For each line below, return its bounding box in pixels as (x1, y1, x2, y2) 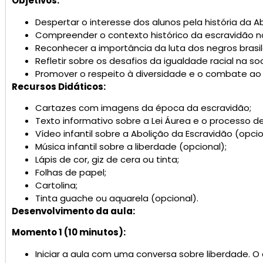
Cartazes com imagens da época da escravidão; (35, 101, 251, 114)
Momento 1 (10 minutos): (12, 226, 126, 239)
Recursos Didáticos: (12, 80, 106, 93)
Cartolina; (35, 178, 77, 191)
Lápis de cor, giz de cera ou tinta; (35, 153, 179, 166)
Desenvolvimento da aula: (12, 204, 135, 217)
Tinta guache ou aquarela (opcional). (35, 191, 198, 204)
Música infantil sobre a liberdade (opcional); (35, 140, 227, 153)
